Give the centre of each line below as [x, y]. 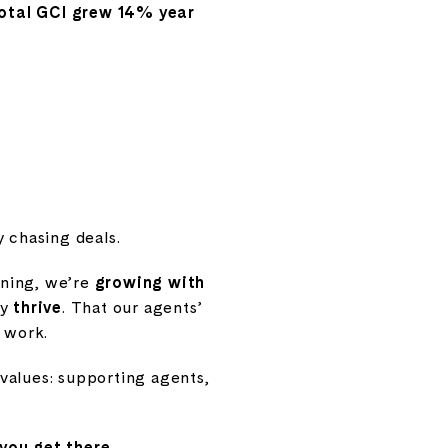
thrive [38, 307]
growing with [150, 282]
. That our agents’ [132, 307]
